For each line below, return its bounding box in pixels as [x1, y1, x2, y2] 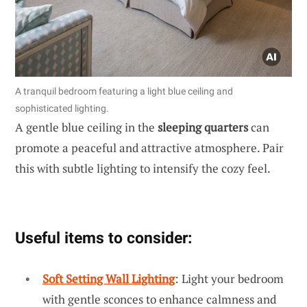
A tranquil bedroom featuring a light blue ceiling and [15, 85, 233, 97]
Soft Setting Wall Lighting [42, 270, 175, 286]
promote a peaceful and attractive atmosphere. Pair [15, 139, 284, 156]
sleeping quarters [158, 119, 248, 135]
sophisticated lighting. [15, 102, 109, 114]
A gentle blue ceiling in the [15, 119, 158, 135]
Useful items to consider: [15, 228, 192, 247]
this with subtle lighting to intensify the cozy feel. [15, 160, 271, 176]
